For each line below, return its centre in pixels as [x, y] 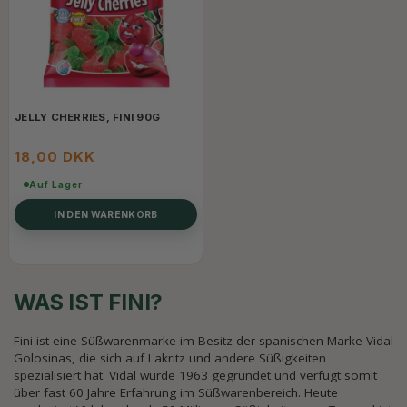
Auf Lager [56, 184]
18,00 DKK [55, 157]
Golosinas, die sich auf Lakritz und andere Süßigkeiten [170, 358]
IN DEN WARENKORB [106, 214]
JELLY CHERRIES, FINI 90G [87, 117]
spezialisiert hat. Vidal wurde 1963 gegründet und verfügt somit [195, 375]
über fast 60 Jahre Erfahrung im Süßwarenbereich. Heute [176, 392]
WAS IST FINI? [88, 302]
